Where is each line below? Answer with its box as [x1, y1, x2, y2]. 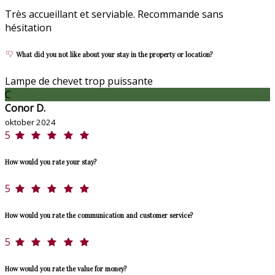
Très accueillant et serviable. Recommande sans [5, 7, 223, 21]
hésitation [5, 20, 52, 34]
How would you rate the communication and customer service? [5, 210, 193, 220]
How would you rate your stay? [5, 157, 96, 166]
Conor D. [5, 101, 45, 115]
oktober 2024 [5, 116, 56, 128]
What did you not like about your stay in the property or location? [14, 49, 212, 59]
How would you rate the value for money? [5, 263, 126, 273]
